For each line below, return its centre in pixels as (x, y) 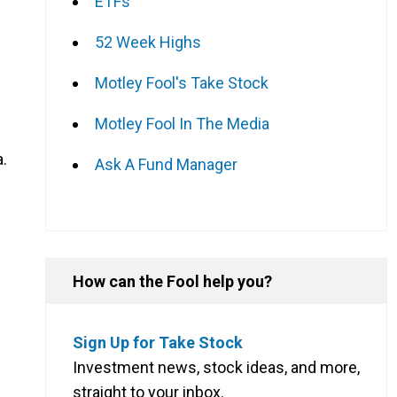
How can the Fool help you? (172, 281)
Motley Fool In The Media (182, 123)
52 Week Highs (148, 42)
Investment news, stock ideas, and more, (216, 367)
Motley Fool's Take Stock (182, 82)
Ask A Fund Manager (166, 164)
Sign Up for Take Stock (158, 342)
